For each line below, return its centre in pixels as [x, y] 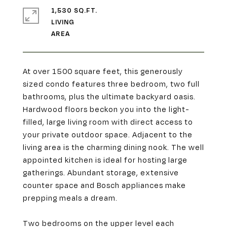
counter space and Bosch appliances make [104, 185]
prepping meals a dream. [70, 198]
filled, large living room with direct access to [108, 122]
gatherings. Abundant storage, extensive [101, 172]
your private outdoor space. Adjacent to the [108, 134]
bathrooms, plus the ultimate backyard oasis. [109, 96]
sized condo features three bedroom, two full [111, 84]
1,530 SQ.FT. [74, 10]
